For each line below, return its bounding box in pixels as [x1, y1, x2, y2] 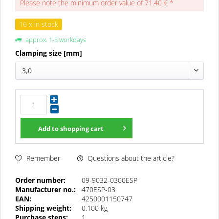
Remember [26, 153, 60, 163]
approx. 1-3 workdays [24, 35, 86, 44]
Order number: [15, 175, 66, 185]
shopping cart [60, 124, 104, 133]
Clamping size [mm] [15, 48, 82, 58]
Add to [38, 124, 59, 133]
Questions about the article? [86, 153, 175, 163]
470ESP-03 [82, 184, 115, 194]
